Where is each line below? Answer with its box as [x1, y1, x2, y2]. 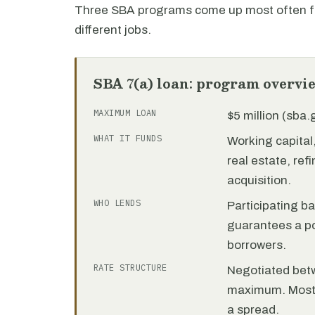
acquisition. [227, 174, 291, 187]
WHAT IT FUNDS [94, 133, 162, 143]
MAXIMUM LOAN [94, 108, 157, 118]
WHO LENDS [94, 198, 141, 208]
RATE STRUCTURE [94, 262, 167, 273]
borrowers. [227, 238, 286, 252]
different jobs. [75, 23, 151, 37]
